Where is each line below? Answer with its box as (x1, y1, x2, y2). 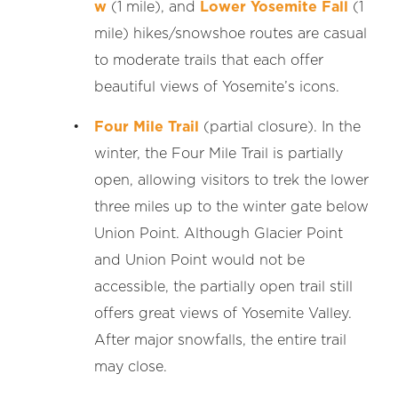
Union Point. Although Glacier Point (94, 227, 343, 242)
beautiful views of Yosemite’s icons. (94, 80, 339, 95)
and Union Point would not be (94, 253, 305, 268)
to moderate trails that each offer (94, 53, 323, 68)
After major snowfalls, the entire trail (94, 333, 346, 348)
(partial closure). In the (203, 120, 361, 135)
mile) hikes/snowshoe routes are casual (94, 27, 367, 42)
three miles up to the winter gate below (94, 200, 369, 215)
